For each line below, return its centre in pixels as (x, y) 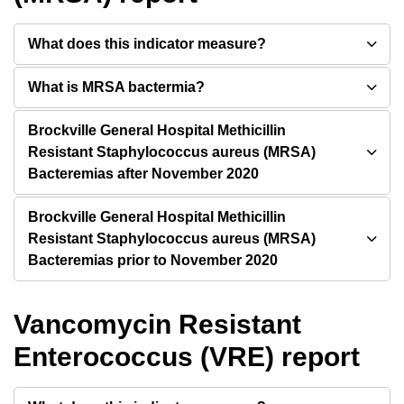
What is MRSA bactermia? (116, 87)
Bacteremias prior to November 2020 (153, 260)
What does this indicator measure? (147, 44)
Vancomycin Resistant (157, 324)
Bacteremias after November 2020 (143, 174)
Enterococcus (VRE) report (187, 357)
